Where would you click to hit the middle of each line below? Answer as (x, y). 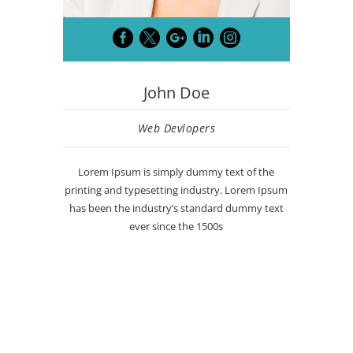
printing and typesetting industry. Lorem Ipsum (176, 190)
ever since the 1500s (176, 227)
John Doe (176, 93)
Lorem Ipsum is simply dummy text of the (176, 172)
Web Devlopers (176, 128)
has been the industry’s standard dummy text (176, 208)
